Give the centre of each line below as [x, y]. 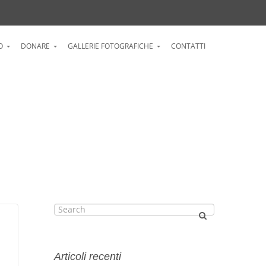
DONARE [35, 46]
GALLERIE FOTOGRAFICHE [110, 46]
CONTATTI [188, 46]
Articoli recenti [88, 256]
